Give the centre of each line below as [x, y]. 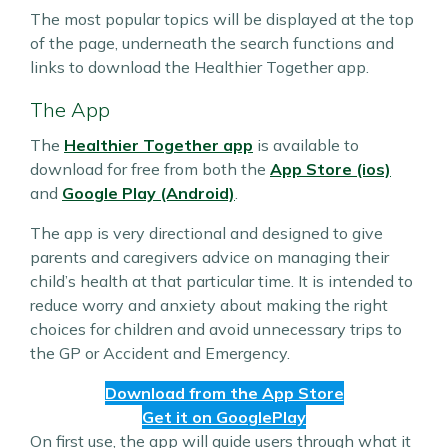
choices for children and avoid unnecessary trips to [216, 329]
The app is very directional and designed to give [206, 233]
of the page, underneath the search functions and [212, 43]
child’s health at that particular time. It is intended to [221, 281]
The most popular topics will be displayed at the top [222, 19]
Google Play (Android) [148, 193]
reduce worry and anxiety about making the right [209, 305]
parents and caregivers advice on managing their [209, 257]
